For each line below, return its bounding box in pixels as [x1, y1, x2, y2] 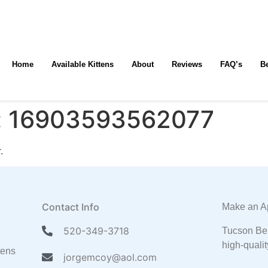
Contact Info [41, 201, 99, 214]
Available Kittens [51, 60, 114, 69]
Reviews [171, 60, 202, 69]
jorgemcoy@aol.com [63, 251, 157, 264]
